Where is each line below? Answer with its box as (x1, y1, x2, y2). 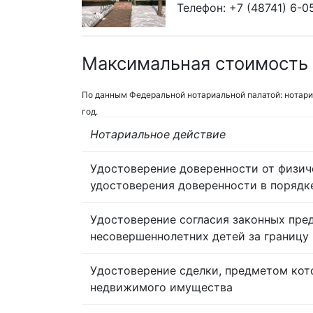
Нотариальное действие (90, 126, 226, 141)
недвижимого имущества (90, 279, 233, 294)
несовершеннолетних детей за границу (90, 228, 309, 243)
